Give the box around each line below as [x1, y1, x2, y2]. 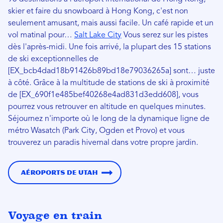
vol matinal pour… [8, 31, 74, 39]
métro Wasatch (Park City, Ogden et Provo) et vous [8, 126, 185, 135]
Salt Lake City [74, 31, 121, 39]
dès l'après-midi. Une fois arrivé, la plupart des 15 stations [8, 43, 211, 51]
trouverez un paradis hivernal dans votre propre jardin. [8, 138, 198, 147]
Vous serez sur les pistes [121, 31, 208, 39]
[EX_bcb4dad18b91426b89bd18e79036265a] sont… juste [8, 67, 215, 75]
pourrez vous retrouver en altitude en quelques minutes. [8, 103, 206, 111]
